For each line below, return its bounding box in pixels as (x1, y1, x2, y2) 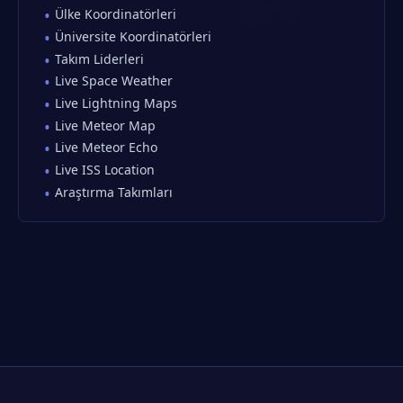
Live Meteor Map (55, 116, 156, 134)
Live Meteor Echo (55, 139, 157, 157)
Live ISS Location (55, 161, 155, 178)
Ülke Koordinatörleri (55, 5, 176, 23)
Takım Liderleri (55, 49, 144, 67)
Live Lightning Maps (55, 94, 177, 112)
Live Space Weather (55, 72, 173, 90)
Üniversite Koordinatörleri (55, 27, 211, 45)
